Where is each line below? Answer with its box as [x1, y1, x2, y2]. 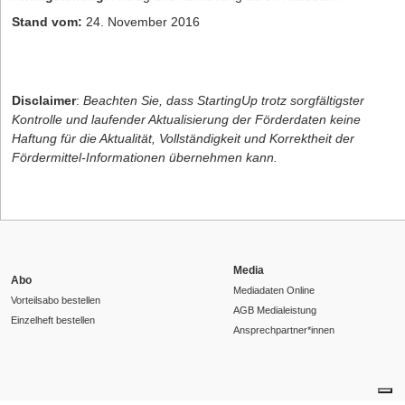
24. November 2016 [82, 14, 200, 30]
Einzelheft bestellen [11, 315, 95, 326]
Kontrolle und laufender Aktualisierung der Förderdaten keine [12, 112, 361, 127]
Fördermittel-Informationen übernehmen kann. [12, 150, 278, 165]
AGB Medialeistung [233, 305, 317, 316]
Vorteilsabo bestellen [11, 295, 100, 306]
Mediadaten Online [233, 285, 316, 297]
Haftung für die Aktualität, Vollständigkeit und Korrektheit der [12, 131, 354, 146]
